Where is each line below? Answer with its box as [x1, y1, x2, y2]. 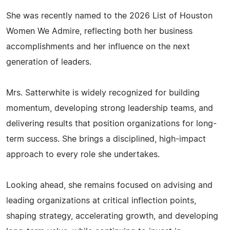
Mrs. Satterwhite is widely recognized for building [6, 89, 200, 97]
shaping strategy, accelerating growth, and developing [6, 212, 218, 220]
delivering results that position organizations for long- [6, 120, 217, 128]
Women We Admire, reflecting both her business [6, 27, 193, 35]
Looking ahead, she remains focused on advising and [6, 181, 213, 189]
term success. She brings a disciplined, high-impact [6, 135, 206, 143]
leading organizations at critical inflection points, [6, 197, 196, 205]
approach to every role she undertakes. [6, 150, 160, 159]
